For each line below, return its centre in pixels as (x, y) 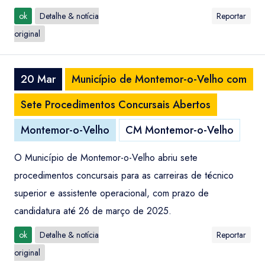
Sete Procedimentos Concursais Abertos (116, 105)
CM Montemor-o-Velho (180, 130)
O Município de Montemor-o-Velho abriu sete (106, 158)
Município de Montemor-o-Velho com (159, 79)
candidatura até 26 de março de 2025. (93, 211)
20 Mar (38, 79)
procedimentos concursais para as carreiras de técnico (124, 175)
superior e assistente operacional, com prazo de (112, 193)
